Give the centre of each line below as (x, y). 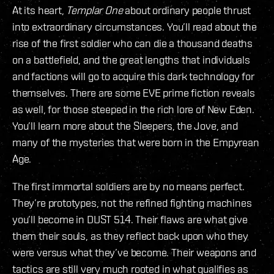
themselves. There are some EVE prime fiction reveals (134, 93)
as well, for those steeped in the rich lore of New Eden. (133, 109)
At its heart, (39, 10)
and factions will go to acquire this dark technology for (133, 76)
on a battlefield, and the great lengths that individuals (131, 60)
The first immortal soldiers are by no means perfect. (128, 187)
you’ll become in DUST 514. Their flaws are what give (130, 220)
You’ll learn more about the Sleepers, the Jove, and (125, 126)
